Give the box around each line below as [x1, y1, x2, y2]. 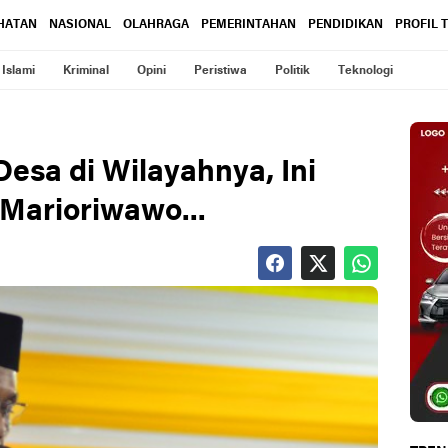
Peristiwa [194, 65, 247, 77]
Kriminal [63, 65, 109, 77]
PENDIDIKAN [308, 19, 383, 31]
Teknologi [338, 65, 393, 77]
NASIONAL [49, 19, 111, 31]
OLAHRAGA [123, 19, 189, 31]
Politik [275, 65, 310, 77]
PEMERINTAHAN [201, 19, 296, 31]
